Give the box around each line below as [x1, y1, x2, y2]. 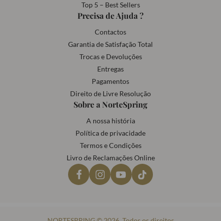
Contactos [95, 28, 126, 37]
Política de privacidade [75, 129, 146, 138]
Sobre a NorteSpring [74, 99, 147, 110]
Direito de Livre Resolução [70, 89, 151, 98]
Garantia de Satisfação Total [68, 40, 153, 49]
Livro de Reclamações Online [66, 153, 155, 162]
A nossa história [86, 116, 135, 125]
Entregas [97, 65, 124, 74]
